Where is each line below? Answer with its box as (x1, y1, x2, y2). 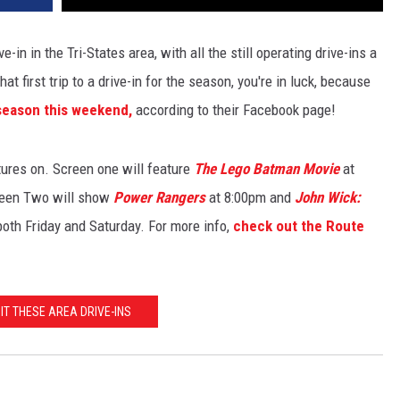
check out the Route (233, 217, 364, 236)
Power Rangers (113, 188, 205, 207)
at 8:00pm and (205, 188, 295, 207)
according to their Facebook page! (132, 101, 336, 120)
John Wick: (295, 188, 361, 207)
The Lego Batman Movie (194, 160, 339, 179)
